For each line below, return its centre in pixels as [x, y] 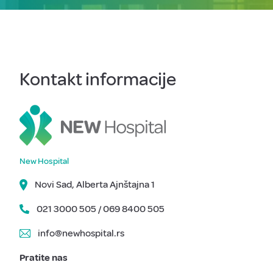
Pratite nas [44, 258]
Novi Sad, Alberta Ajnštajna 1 [95, 185]
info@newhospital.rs [81, 233]
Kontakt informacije [98, 79]
